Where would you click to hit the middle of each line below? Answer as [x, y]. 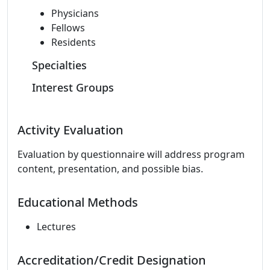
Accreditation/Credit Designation [112, 260]
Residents [74, 42]
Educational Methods [78, 202]
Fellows [68, 28]
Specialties [59, 65]
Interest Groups [73, 87]
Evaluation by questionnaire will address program [131, 154]
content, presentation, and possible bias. [110, 169]
